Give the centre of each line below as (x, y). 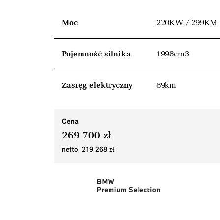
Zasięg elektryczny (97, 85)
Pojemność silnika (96, 54)
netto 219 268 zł (88, 150)
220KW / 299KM (187, 23)
